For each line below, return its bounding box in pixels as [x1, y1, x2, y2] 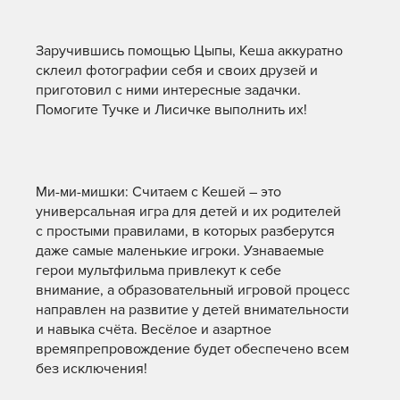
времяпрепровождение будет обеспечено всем [36, 340, 349, 358]
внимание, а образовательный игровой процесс [36, 281, 350, 299]
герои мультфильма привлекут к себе [36, 262, 281, 279]
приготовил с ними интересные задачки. [36, 81, 301, 99]
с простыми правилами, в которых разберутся [36, 222, 335, 240]
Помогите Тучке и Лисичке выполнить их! [36, 101, 307, 119]
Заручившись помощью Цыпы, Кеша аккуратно [36, 42, 343, 60]
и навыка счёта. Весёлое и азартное [36, 321, 271, 338]
